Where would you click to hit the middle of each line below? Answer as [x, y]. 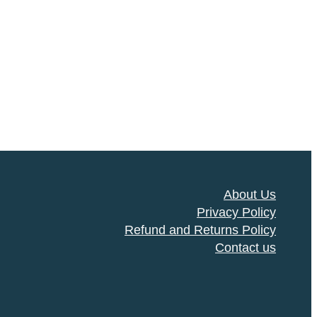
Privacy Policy [236, 212]
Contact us [245, 247]
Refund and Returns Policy [200, 230]
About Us [249, 194]
